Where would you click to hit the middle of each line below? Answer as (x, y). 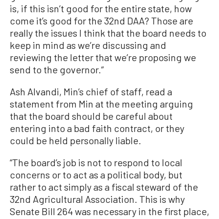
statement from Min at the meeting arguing (101, 104)
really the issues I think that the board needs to (108, 33)
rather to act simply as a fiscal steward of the (104, 187)
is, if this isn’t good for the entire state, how (101, 8)
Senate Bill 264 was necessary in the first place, (109, 211)
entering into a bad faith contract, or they (97, 128)
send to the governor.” (57, 69)
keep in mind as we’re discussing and (88, 45)
